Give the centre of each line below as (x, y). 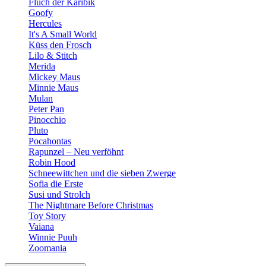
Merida (42, 66)
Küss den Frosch (60, 45)
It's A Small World (63, 34)
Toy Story (47, 216)
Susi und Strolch (59, 194)
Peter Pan (46, 109)
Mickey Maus (54, 77)
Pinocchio (47, 120)
